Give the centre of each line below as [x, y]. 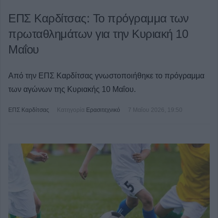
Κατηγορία [71, 110]
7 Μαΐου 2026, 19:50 [155, 110]
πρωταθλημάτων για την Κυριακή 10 [98, 34]
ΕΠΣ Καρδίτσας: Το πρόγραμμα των [99, 18]
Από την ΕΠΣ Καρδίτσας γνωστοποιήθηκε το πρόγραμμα [106, 75]
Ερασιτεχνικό [103, 110]
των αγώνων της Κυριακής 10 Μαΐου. [72, 89]
